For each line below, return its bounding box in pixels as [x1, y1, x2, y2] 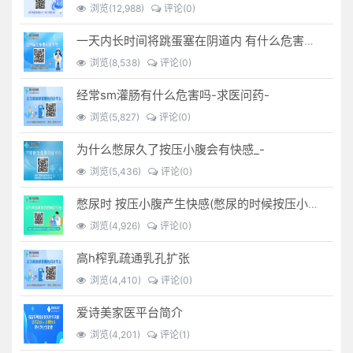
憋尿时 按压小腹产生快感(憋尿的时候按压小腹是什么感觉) [308, 196, 318, 210]
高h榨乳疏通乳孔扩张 [76, 250, 191, 266]
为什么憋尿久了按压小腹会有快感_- [76, 141, 266, 157]
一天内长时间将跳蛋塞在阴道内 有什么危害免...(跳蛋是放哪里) [304, 33, 314, 47]
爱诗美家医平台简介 [76, 304, 184, 320]
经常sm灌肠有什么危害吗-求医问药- [76, 87, 270, 102]
